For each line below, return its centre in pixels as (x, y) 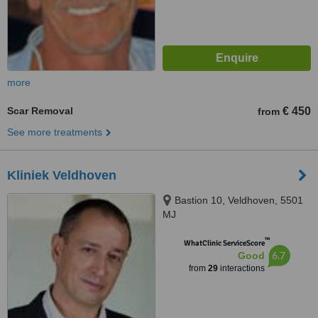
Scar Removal (40, 111)
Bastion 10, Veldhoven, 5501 (239, 200)
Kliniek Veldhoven (62, 175)
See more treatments (55, 132)
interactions (241, 268)
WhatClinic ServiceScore (224, 243)
